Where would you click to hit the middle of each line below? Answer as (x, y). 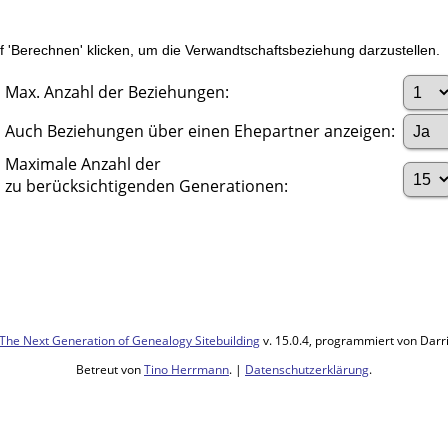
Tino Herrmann (186, 370)
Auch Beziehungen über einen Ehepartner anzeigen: (202, 131)
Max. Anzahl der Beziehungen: (117, 92)
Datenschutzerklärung (307, 370)
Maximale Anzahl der (83, 164)
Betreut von (110, 370)
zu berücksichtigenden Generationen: (146, 186)
